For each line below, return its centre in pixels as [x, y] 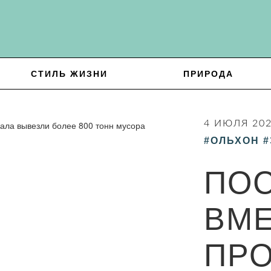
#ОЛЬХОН [231, 141]
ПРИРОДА [208, 74]
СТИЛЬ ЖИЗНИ [69, 74]
